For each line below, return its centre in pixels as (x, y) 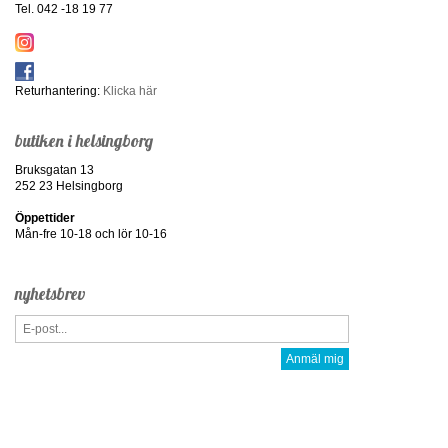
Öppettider (45, 217)
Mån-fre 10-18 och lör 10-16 (91, 233)
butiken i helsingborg (84, 140)
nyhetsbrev (50, 293)
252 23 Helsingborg (69, 185)
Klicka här (130, 90)
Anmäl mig (315, 358)
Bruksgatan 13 (54, 169)
